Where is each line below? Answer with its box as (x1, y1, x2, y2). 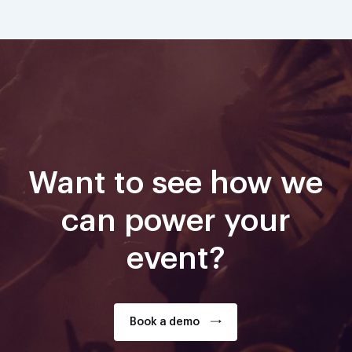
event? (126, 243, 225, 275)
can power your (60, 205, 291, 237)
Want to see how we (28, 167, 324, 200)
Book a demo (130, 316, 200, 328)
